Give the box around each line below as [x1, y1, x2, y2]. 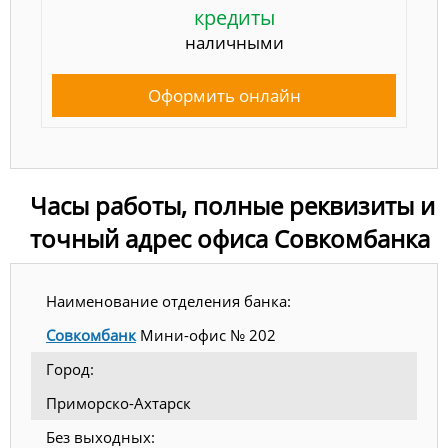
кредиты [193, 4, 275, 32]
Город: [46, 359, 94, 379]
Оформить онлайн [147, 84, 301, 108]
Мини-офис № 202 [136, 325, 276, 345]
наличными [184, 31, 284, 55]
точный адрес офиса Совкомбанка [30, 222, 430, 255]
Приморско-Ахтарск [46, 393, 191, 413]
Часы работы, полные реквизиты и [30, 189, 435, 222]
